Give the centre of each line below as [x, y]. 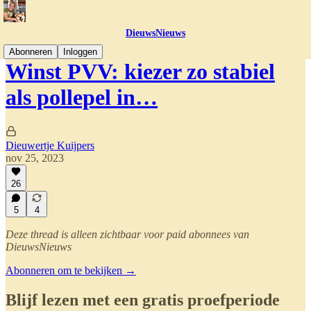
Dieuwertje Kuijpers [50, 145]
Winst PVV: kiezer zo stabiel [140, 72]
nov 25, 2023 [35, 158]
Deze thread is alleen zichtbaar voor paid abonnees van [127, 234]
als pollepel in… [82, 98]
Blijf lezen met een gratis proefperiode [143, 300]
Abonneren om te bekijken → [71, 270]
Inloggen [80, 52]
